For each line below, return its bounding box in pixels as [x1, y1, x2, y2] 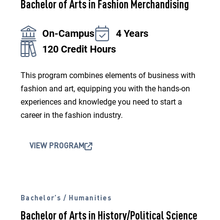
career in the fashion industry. [21, 110, 123, 120]
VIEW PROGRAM [29, 142, 84, 150]
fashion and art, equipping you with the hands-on [21, 84, 190, 93]
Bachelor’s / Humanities [21, 195, 111, 202]
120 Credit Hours [42, 43, 116, 55]
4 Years [116, 27, 148, 39]
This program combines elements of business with [21, 71, 195, 80]
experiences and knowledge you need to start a [21, 97, 182, 107]
